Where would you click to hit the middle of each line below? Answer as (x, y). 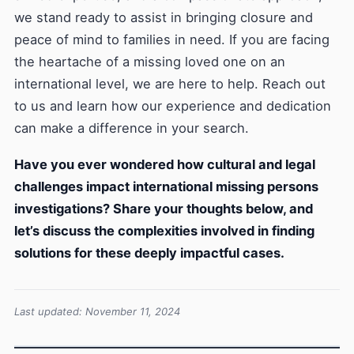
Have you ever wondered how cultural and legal (165, 164)
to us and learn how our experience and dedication (173, 106)
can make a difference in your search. (132, 128)
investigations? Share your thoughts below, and (164, 209)
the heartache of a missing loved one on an (150, 62)
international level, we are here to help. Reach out (170, 84)
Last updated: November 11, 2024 (97, 311)
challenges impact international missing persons (166, 186)
